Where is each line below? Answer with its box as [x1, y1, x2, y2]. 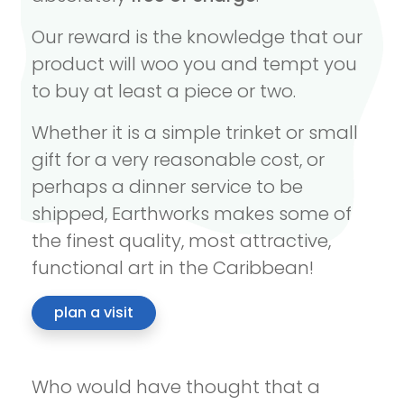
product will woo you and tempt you [31, 50, 357, 77]
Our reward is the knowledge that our [31, 23, 363, 50]
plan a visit [53, 301, 133, 323]
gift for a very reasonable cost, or [31, 146, 325, 172]
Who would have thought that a [31, 373, 320, 399]
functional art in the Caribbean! [31, 254, 314, 280]
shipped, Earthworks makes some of [31, 200, 352, 226]
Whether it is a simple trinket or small [31, 119, 358, 145]
